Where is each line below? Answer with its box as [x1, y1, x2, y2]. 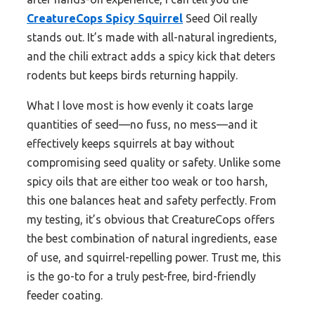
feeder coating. [27, 289, 103, 302]
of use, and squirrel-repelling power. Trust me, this [27, 251, 281, 264]
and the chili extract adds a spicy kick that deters [27, 50, 276, 63]
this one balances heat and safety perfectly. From [27, 194, 276, 207]
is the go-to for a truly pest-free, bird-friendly [27, 270, 256, 283]
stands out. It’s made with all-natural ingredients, [27, 31, 277, 44]
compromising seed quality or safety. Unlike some [27, 156, 281, 169]
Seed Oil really [183, 12, 257, 25]
